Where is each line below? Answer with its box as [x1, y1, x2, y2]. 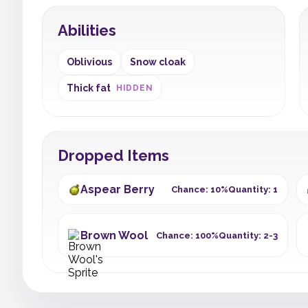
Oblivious [67, 56, 112, 67]
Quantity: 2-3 [218, 230, 278, 241]
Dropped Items [58, 146, 169, 164]
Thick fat [67, 82, 111, 93]
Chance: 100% [155, 230, 219, 241]
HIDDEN [116, 83, 153, 93]
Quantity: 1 [228, 184, 278, 195]
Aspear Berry [80, 183, 155, 196]
